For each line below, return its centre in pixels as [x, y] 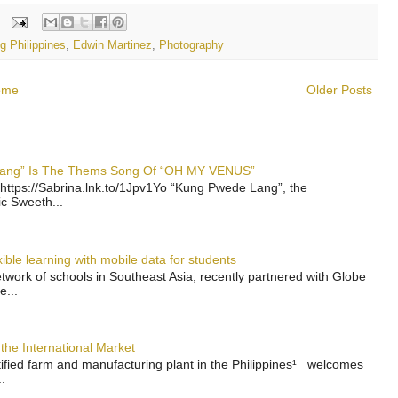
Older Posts [339, 90]
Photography [191, 46]
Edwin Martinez [112, 46]
